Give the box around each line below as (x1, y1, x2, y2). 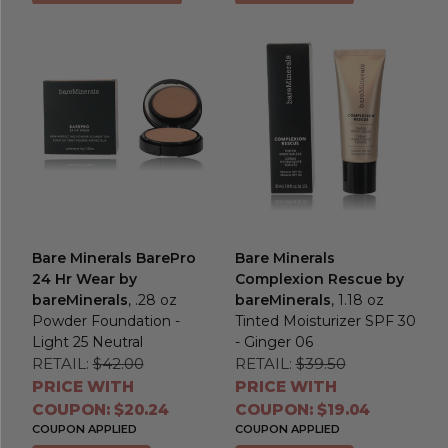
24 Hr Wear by (31, 270, 137, 289)
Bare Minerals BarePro (31, 249, 196, 268)
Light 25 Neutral (31, 333, 143, 352)
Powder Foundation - (31, 312, 180, 331)
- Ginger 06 (234, 333, 313, 352)
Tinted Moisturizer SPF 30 (234, 312, 416, 331)
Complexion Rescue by (234, 270, 404, 289)
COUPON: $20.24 (31, 400, 169, 420)
